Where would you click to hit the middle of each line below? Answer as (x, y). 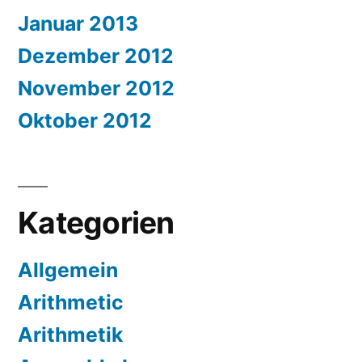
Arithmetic (71, 303)
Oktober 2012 (85, 121)
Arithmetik (70, 335)
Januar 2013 (78, 24)
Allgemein (68, 270)
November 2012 (96, 88)
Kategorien (96, 223)
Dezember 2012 (96, 56)
